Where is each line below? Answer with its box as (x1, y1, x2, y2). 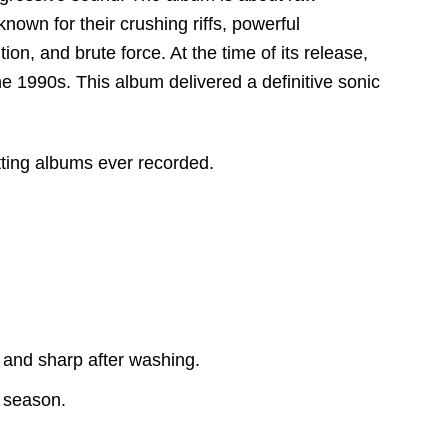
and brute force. (35, 42, 166, 63)
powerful (227, 13, 300, 34)
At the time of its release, (166, 42, 368, 63)
